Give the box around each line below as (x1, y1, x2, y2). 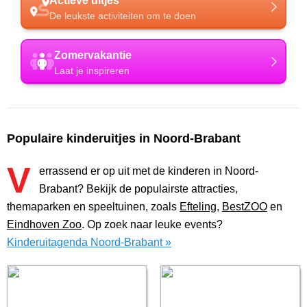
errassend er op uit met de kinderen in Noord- (39, 165, 258, 177)
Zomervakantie (54, 49, 132, 62)
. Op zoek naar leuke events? (82, 219, 223, 231)
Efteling (180, 201, 217, 213)
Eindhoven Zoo (7, 219, 82, 231)
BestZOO (222, 201, 267, 213)
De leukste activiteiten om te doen (49, 10, 196, 22)
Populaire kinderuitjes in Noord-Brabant (7, 132, 241, 146)
